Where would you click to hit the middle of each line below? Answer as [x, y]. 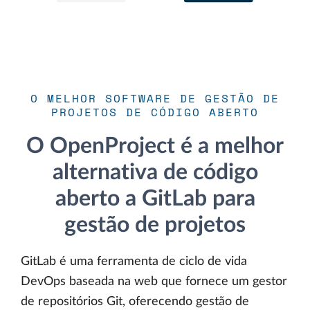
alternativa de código [155, 172]
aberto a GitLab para [155, 199]
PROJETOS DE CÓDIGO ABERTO [155, 112]
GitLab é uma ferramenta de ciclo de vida [134, 262]
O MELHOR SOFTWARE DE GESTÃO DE [155, 98]
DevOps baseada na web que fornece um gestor [154, 282]
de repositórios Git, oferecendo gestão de [135, 302]
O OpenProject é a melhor [155, 146]
